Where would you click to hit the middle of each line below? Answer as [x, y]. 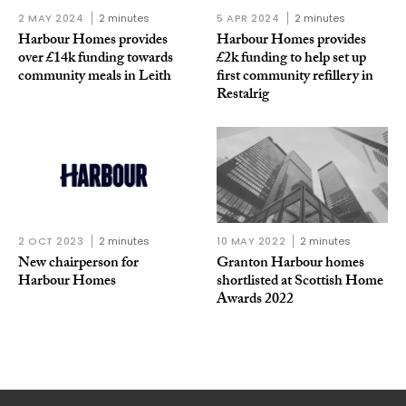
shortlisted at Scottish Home [300, 283]
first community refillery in [295, 77]
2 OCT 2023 [51, 242]
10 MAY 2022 [251, 242]
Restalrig [243, 95]
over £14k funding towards [96, 59]
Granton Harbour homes [290, 265]
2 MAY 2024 [51, 18]
